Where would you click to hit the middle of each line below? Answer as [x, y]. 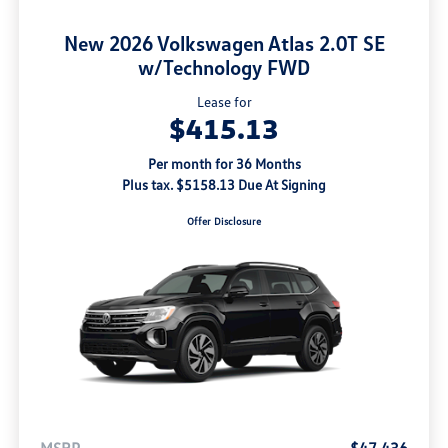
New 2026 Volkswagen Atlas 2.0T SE [224, 43]
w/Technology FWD [224, 67]
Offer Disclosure [224, 221]
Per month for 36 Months [224, 164]
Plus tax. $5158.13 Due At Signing [224, 185]
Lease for [224, 102]
